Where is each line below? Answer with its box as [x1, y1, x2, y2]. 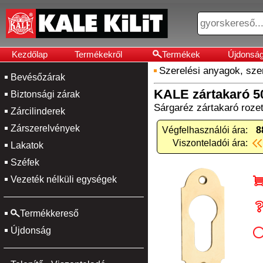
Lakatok [11, 140, 43, 150]
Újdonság [11, 225, 51, 235]
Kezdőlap [12, 49, 48, 59]
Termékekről [75, 49, 122, 59]
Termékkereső [20, 208, 79, 218]
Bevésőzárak [11, 72, 65, 82]
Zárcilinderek [11, 106, 65, 116]
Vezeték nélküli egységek [11, 174, 117, 184]
